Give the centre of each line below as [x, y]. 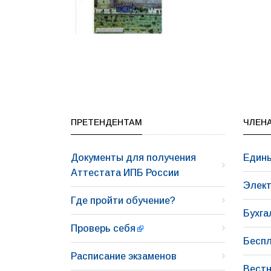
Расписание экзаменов [124, 256]
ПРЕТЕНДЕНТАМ [106, 122]
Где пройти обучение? [123, 200]
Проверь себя [103, 228]
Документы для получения [133, 157]
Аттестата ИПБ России [125, 172]
